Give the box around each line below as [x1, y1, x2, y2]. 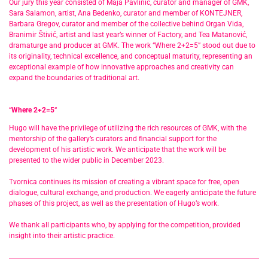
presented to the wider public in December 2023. [9, 156, 164, 165]
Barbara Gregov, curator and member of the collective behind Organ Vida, [9, 19, 243, 28]
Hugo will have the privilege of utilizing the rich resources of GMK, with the [9, 123, 246, 132]
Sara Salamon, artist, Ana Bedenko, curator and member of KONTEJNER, [9, 8, 242, 17]
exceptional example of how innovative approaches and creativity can [9, 62, 234, 71]
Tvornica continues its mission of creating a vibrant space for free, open [9, 177, 239, 186]
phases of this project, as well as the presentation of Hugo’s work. [9, 199, 219, 208]
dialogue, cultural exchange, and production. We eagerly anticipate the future [9, 188, 256, 197]
